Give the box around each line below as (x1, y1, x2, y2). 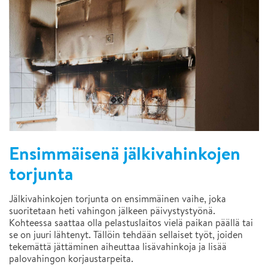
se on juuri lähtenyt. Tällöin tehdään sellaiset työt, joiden (9, 228, 243, 241)
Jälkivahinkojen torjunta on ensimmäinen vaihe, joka (9, 192, 226, 205)
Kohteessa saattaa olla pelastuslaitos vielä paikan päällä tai (9, 216, 253, 229)
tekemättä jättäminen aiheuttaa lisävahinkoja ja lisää (9, 240, 227, 253)
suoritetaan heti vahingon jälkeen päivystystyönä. (9, 204, 215, 217)
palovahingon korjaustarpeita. (9, 252, 133, 265)
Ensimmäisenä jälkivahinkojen (9, 141, 240, 166)
